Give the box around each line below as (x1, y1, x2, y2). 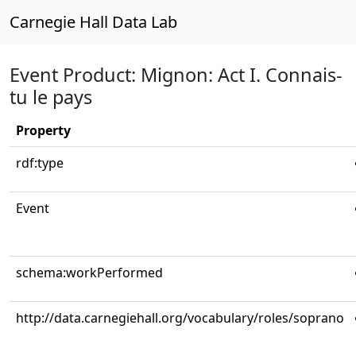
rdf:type (16, 154, 64, 172)
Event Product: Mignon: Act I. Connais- (10, 62, 342, 87)
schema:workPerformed (16, 264, 163, 281)
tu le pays (10, 84, 92, 110)
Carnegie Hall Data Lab (10, 11, 177, 33)
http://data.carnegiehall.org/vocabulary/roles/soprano (16, 309, 344, 327)
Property (16, 122, 71, 139)
